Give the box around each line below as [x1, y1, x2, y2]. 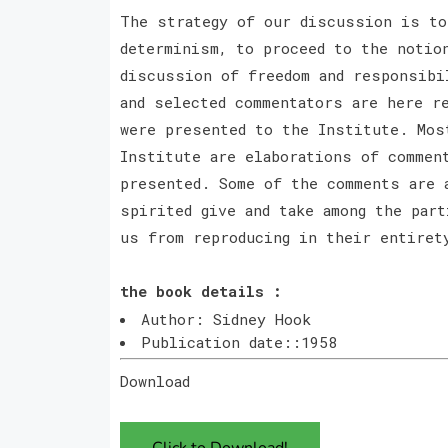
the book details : [119, 280, 282, 301]
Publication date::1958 [140, 331, 337, 352]
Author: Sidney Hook [140, 308, 311, 329]
